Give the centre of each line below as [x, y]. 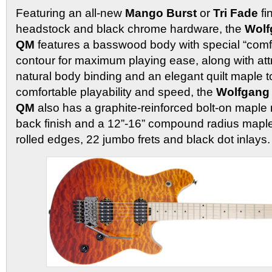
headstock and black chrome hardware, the [130, 29]
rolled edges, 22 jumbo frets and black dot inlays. [143, 140]
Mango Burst [161, 13]
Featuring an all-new [70, 13]
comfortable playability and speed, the [116, 92]
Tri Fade [236, 13]
